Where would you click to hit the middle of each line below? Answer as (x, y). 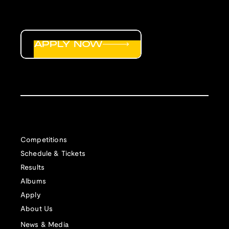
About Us (37, 209)
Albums (33, 181)
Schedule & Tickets (53, 154)
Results (33, 168)
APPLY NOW (68, 44)
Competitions (44, 140)
